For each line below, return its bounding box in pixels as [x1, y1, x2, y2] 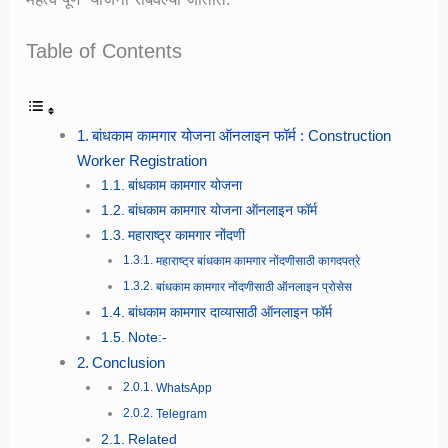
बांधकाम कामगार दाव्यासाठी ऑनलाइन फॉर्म [128, 305, 333, 321]
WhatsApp [155, 381, 212, 396]
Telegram [155, 407, 207, 422]
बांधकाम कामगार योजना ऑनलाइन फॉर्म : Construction [92, 127, 392, 145]
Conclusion [92, 354, 166, 372]
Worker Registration [77, 152, 208, 170]
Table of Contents [26, 39, 183, 62]
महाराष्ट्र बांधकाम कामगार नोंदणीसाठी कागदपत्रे [155, 254, 360, 269]
